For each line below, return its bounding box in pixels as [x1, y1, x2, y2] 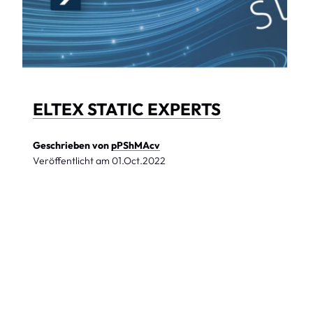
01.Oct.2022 [112, 154, 166, 167]
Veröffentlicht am [33, 154, 112, 167]
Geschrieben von [33, 138, 112, 152]
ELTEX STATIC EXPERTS [33, 98, 221, 119]
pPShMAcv [111, 138, 161, 152]
